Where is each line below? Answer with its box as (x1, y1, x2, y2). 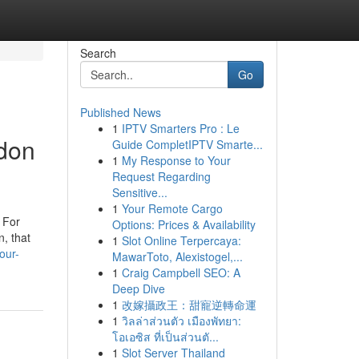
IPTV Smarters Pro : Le (121, 120, 240, 136)
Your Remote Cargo (121, 200, 223, 216)
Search (79, 45, 116, 61)
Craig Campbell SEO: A (121, 264, 240, 280)
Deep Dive (111, 280, 165, 296)
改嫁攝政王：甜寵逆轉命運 (121, 296, 256, 313)
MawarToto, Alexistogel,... (111, 248, 243, 264)
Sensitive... (111, 184, 167, 200)
